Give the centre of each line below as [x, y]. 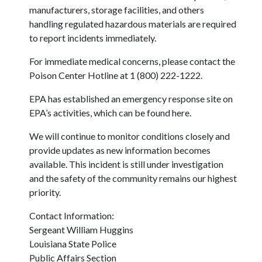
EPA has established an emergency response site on [131, 99]
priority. [45, 192]
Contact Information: [73, 216]
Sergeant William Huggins [82, 230]
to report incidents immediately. [93, 38]
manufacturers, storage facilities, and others [117, 10]
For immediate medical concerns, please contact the [132, 61]
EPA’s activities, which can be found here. [110, 113]
